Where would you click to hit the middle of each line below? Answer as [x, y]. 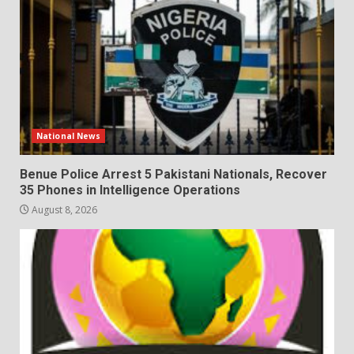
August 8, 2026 [63, 210]
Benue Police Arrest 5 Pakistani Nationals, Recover [173, 175]
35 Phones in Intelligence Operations [130, 190]
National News [69, 136]
